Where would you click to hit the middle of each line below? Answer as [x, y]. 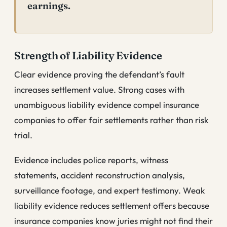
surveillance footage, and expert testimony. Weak [109, 191]
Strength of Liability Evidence [88, 56]
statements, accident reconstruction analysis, [100, 175]
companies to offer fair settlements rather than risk [111, 120]
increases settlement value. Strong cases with [99, 89]
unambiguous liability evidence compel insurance [107, 104]
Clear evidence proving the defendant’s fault [99, 74]
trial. [23, 135]
